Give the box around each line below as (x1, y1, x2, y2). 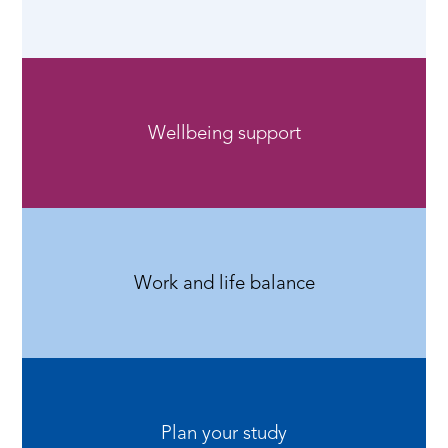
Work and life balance (133, 270, 315, 294)
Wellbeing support (147, 120, 301, 144)
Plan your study (161, 420, 287, 444)
